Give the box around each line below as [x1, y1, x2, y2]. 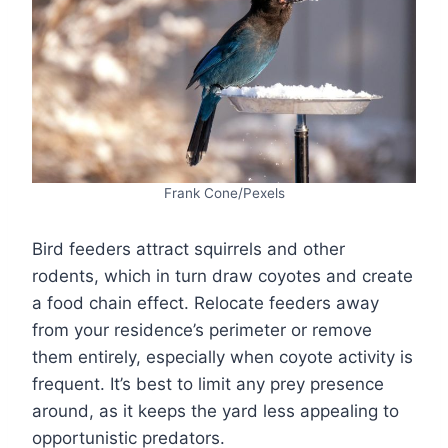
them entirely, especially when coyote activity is [32, 346, 413, 367]
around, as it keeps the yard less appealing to [32, 400, 399, 421]
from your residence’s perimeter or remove [32, 319, 372, 340]
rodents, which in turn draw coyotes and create [32, 265, 413, 286]
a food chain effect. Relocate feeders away [32, 292, 379, 313]
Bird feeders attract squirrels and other [32, 238, 345, 259]
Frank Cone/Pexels [163, 184, 285, 201]
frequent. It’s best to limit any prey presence [32, 373, 384, 394]
